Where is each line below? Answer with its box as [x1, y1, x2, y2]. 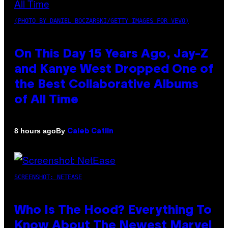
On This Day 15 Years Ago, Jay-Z [14, 48, 208, 60]
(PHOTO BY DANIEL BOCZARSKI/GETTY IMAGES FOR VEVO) [14, 17, 189, 24]
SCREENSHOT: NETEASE [14, 173, 82, 181]
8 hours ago [14, 127, 56, 135]
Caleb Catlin [67, 128, 113, 135]
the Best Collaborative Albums [14, 79, 198, 91]
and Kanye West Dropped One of [14, 64, 213, 75]
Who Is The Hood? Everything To [14, 205, 212, 216]
